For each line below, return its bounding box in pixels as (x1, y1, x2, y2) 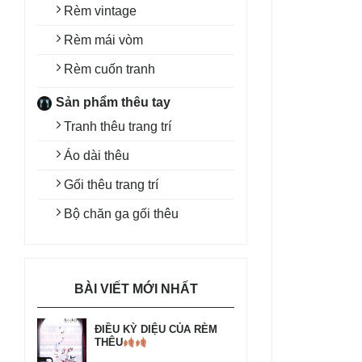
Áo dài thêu (64, 149, 129, 162)
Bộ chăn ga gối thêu (64, 207, 179, 221)
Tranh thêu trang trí (64, 120, 171, 133)
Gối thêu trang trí (64, 178, 158, 192)
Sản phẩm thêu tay (56, 95, 170, 109)
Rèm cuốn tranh (64, 62, 155, 76)
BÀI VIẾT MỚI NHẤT (74, 282, 198, 296)
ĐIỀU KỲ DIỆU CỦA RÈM (95, 323, 217, 336)
